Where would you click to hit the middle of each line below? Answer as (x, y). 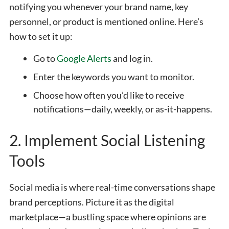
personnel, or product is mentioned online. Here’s (106, 21)
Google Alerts (84, 59)
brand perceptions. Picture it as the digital (92, 202)
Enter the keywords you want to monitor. (114, 77)
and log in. (132, 59)
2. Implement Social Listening (107, 140)
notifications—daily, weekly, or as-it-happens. (123, 109)
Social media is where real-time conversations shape (112, 187)
